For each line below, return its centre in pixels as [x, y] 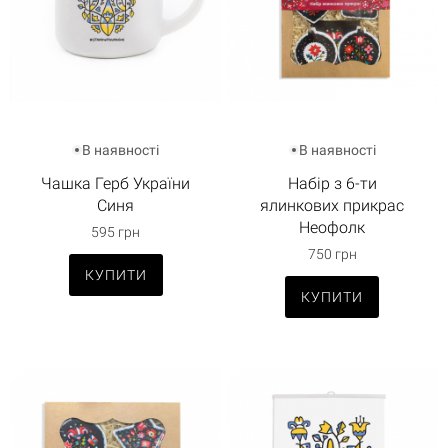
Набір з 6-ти [332, 183]
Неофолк [332, 227]
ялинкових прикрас [332, 205]
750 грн [332, 254]
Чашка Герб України [116, 183]
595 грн [116, 232]
